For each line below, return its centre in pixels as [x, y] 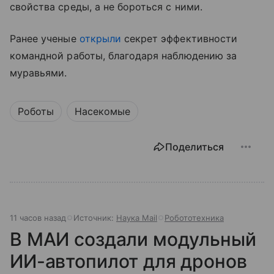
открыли [100, 39]
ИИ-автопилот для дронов [128, 261]
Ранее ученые [45, 39]
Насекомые [102, 112]
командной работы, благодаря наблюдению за [123, 56]
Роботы [36, 112]
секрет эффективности [179, 39]
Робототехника [194, 218]
